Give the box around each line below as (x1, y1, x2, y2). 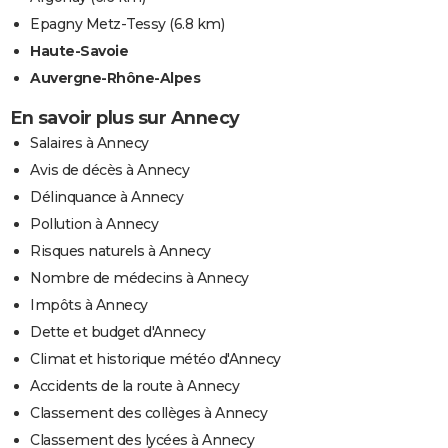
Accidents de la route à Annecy (30, 377, 239, 396)
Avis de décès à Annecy (30, 161, 189, 180)
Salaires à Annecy (30, 134, 149, 153)
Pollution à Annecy (30, 215, 158, 234)
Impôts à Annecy (30, 296, 148, 315)
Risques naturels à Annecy (30, 242, 211, 261)
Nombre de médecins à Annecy (30, 269, 249, 288)
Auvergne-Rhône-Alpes (30, 69, 200, 88)
